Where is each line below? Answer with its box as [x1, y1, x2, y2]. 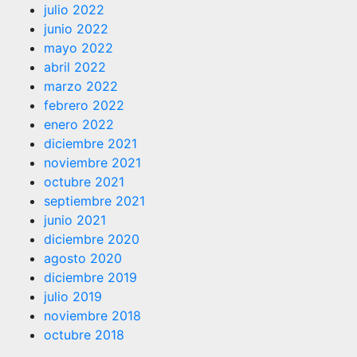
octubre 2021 [44, 173, 124, 190]
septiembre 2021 [44, 192, 145, 209]
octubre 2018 [44, 326, 124, 343]
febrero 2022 [44, 96, 124, 113]
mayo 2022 [44, 39, 113, 56]
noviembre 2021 [44, 154, 141, 171]
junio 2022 [44, 20, 108, 37]
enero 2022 [44, 116, 114, 132]
